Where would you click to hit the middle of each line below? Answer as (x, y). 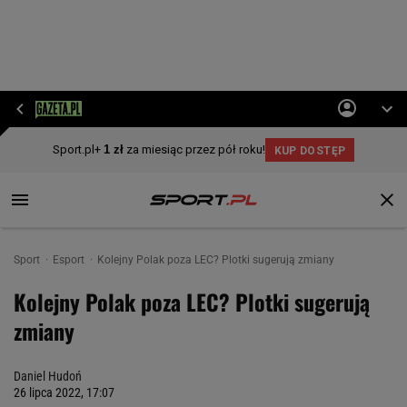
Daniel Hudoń (48, 376)
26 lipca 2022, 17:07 (64, 392)
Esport (70, 260)
